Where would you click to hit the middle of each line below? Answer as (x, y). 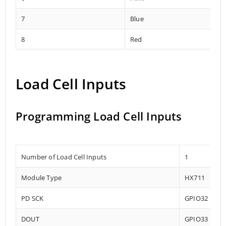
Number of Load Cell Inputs (64, 157)
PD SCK (33, 199)
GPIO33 (196, 219)
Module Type (42, 178)
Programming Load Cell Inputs (99, 116)
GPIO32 (196, 199)
